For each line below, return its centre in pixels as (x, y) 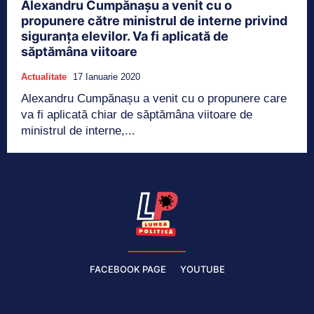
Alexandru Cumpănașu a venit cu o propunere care (154, 99)
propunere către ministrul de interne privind (154, 21)
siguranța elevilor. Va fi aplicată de (125, 36)
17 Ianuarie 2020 (107, 77)
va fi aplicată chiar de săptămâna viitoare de (137, 115)
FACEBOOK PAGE (128, 269)
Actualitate (44, 77)
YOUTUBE (202, 269)
